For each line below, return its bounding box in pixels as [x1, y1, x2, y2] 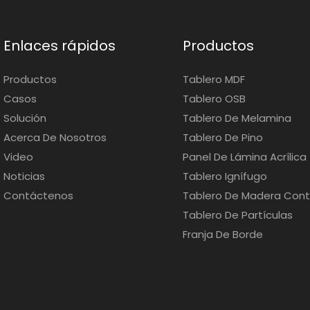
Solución [3, 110, 46, 125]
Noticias [3, 168, 45, 183]
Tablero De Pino [183, 129, 264, 145]
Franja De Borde [183, 226, 264, 241]
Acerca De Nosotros [3, 129, 107, 145]
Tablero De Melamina [183, 110, 292, 125]
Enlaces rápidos [3, 35, 116, 55]
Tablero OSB [183, 91, 246, 106]
